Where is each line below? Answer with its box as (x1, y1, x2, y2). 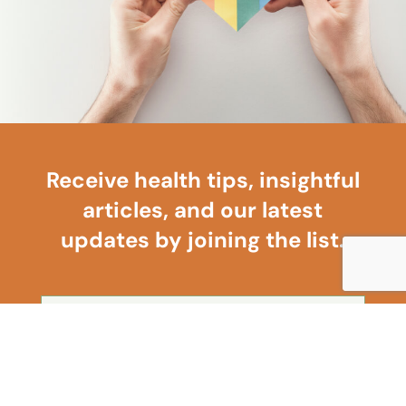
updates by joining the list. (61, 226, 345, 255)
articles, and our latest (82, 196, 324, 225)
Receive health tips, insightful (45, 166, 360, 195)
